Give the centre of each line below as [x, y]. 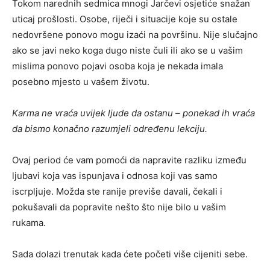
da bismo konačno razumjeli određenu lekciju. [110, 129]
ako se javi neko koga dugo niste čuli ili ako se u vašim [127, 51]
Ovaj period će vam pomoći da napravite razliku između [129, 160]
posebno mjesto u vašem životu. [81, 82]
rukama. [29, 223]
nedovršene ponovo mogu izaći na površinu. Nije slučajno [135, 35]
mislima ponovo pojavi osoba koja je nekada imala [118, 66]
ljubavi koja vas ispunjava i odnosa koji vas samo [115, 176]
